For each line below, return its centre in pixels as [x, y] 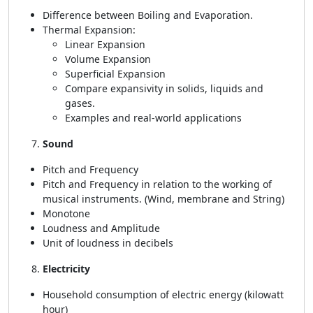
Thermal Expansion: [89, 30]
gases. [80, 103]
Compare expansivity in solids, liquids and [164, 88]
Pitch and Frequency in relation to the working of [157, 184]
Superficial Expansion [115, 74]
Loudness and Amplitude [101, 228]
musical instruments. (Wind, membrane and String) [163, 199]
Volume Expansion [108, 59]
